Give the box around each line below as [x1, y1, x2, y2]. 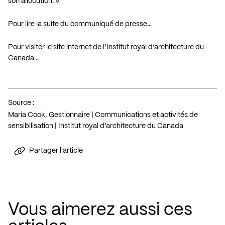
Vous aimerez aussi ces [8, 201, 192, 218]
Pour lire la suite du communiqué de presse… [8, 20, 152, 28]
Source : [8, 99, 34, 106]
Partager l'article [29, 147, 83, 155]
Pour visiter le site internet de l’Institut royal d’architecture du [8, 43, 204, 51]
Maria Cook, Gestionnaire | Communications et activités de [8, 111, 198, 119]
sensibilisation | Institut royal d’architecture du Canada [8, 122, 183, 130]
